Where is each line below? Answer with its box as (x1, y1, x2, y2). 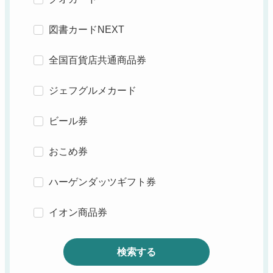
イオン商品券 (48, 207, 107, 218)
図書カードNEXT (48, 24, 124, 35)
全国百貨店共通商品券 (48, 55, 146, 66)
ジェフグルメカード (48, 85, 136, 96)
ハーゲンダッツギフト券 (48, 177, 156, 188)
